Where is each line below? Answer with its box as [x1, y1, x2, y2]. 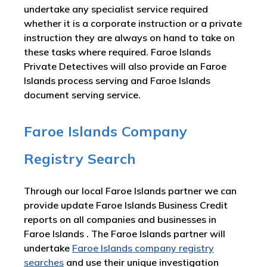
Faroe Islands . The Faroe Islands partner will [24, 228, 225, 240]
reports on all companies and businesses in [24, 213, 216, 226]
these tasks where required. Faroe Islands [24, 46, 211, 58]
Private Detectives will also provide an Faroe [24, 60, 226, 73]
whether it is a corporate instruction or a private [24, 17, 242, 30]
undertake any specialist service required [24, 3, 208, 15]
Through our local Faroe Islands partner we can [24, 185, 237, 197]
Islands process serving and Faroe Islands [24, 74, 210, 87]
